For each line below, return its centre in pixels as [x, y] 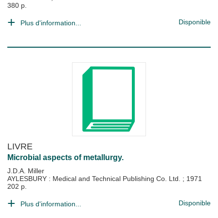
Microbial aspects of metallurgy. [65, 157]
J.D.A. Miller [26, 171]
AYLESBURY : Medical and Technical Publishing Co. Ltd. [95, 179]
